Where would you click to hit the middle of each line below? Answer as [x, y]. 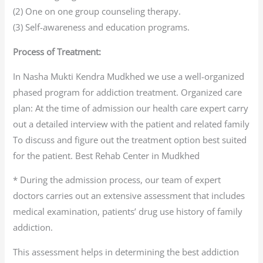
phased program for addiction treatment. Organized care [128, 92]
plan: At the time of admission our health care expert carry [131, 108]
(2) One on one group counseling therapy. [97, 11]
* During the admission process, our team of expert [117, 180]
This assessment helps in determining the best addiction [126, 252]
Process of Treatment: [57, 51]
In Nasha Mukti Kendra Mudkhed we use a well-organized [129, 76]
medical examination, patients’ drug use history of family [128, 212]
